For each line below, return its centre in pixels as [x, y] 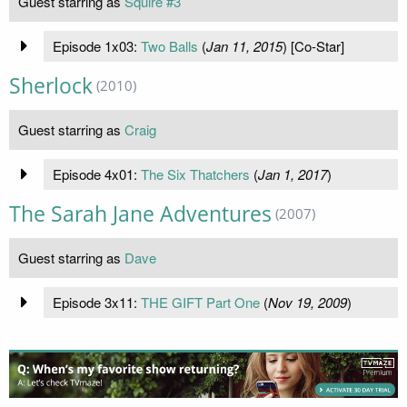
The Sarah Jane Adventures [140, 213]
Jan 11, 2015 [244, 45]
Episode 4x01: [96, 174]
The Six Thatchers [195, 174]
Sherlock [51, 85]
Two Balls [169, 45]
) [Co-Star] [313, 45]
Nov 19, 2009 [307, 302]
